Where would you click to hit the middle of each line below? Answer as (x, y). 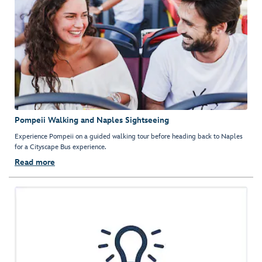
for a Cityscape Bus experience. (61, 147)
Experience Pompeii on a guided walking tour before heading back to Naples (129, 137)
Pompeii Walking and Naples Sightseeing (92, 120)
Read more (35, 163)
